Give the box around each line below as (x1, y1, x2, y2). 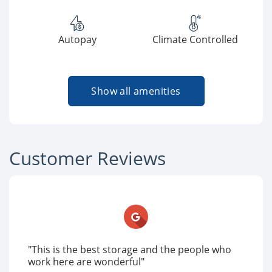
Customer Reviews (9, 146, 166, 171)
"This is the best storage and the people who (28, 243, 231, 256)
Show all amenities (91, 84, 181, 98)
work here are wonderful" (28, 255, 144, 268)
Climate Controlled (152, 33, 238, 46)
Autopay (58, 33, 97, 46)
